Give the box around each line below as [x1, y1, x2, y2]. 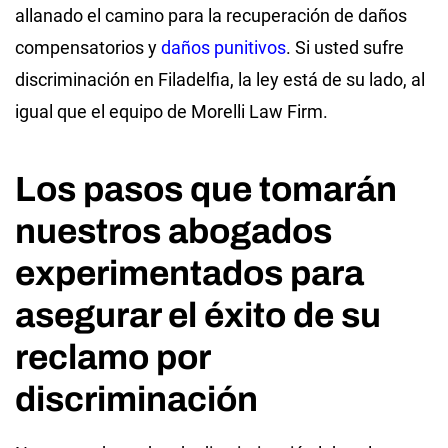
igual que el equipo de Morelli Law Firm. [15, 100, 328, 122]
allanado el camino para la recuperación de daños [15, 4, 407, 26]
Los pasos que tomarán [15, 169, 397, 208]
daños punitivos [161, 36, 286, 58]
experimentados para [15, 253, 364, 292]
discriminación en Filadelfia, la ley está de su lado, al [15, 68, 425, 90]
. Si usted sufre [286, 36, 404, 58]
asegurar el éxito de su [15, 295, 381, 334]
